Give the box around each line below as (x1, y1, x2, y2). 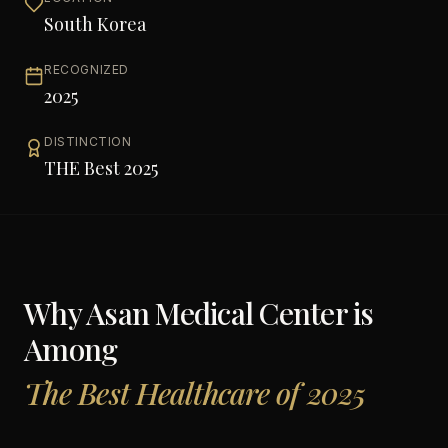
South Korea (44, 12, 146, 36)
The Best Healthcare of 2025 (24, 373, 365, 413)
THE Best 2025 (44, 156, 158, 180)
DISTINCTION (44, 134, 132, 149)
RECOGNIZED (44, 62, 129, 77)
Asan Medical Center (86, 293, 347, 333)
